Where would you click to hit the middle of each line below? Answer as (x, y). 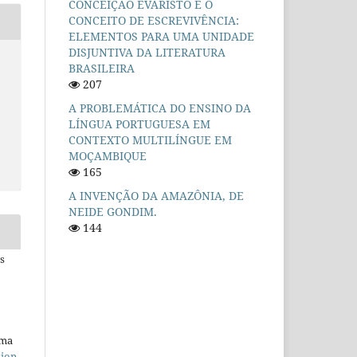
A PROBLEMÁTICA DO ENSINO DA (160, 108)
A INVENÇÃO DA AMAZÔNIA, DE (156, 195)
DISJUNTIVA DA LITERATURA (147, 52)
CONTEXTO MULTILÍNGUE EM (150, 139)
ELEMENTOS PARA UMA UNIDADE (161, 36)
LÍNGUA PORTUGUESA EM (139, 124)
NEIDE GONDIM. (113, 211)
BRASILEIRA (102, 68)
